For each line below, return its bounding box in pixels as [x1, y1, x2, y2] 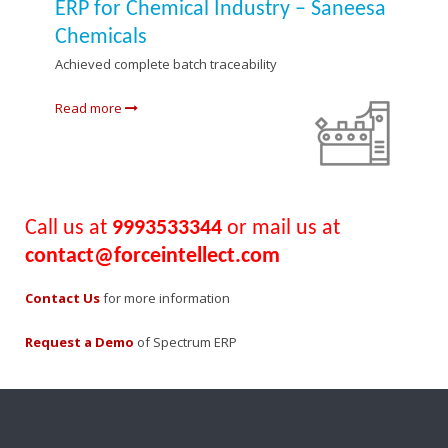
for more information [103, 288, 230, 307]
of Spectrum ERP [137, 332, 237, 351]
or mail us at [222, 216, 340, 240]
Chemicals [55, 25, 147, 49]
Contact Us [25, 288, 100, 307]
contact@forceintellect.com [25, 244, 280, 268]
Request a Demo [25, 332, 134, 351]
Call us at [25, 216, 112, 240]
